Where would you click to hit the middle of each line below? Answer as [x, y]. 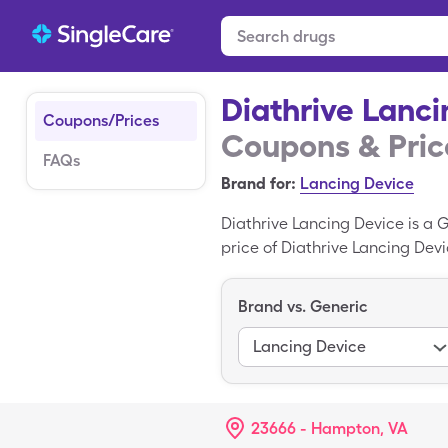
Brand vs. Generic [303, 306]
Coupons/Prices [101, 120]
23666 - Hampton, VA [329, 428]
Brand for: [258, 183]
